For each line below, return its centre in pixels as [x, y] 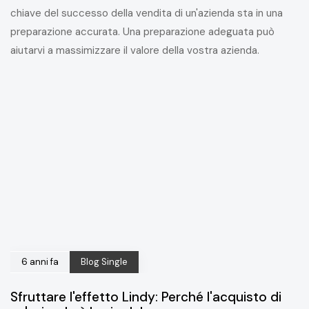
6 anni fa [40, 262]
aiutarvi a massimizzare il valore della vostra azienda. [135, 51]
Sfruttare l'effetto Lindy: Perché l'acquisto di [146, 297]
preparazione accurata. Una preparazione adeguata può [142, 32]
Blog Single [104, 262]
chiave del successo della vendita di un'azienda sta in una [147, 13]
